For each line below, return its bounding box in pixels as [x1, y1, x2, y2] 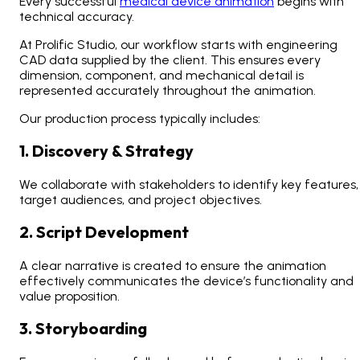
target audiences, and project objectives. [19, 192, 262, 208]
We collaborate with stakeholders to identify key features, [19, 177, 358, 193]
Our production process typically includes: [19, 111, 260, 127]
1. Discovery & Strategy [19, 141, 194, 162]
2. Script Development [19, 222, 189, 243]
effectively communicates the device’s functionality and [19, 273, 354, 289]
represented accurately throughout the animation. [19, 83, 316, 99]
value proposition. [19, 288, 120, 305]
